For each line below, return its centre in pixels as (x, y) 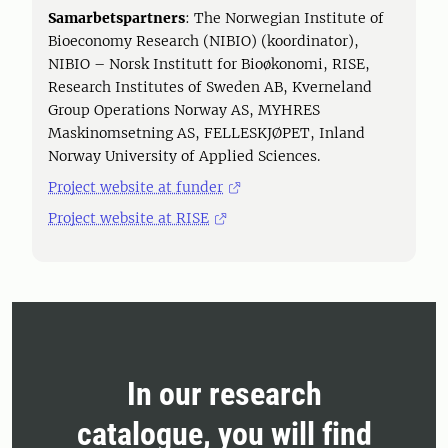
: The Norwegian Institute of (284, 18)
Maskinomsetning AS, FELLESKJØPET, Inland (206, 133)
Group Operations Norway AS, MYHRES (184, 110)
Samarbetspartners (116, 18)
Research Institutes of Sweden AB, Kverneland (210, 87)
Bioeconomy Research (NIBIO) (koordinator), (203, 41)
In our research (224, 394)
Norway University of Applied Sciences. (184, 156)
